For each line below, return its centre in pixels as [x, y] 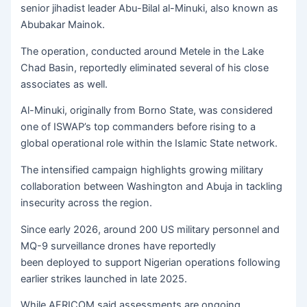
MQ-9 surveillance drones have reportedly [119, 246]
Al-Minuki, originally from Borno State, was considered [147, 111]
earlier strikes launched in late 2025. [106, 279]
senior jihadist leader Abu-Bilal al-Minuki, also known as [150, 9]
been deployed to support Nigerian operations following [151, 262]
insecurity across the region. [87, 202]
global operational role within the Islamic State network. [149, 144]
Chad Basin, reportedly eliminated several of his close [145, 67]
